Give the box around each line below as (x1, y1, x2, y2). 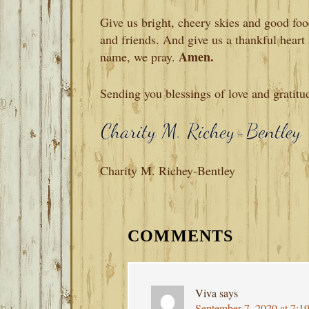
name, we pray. (100, 48, 175, 65)
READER (100, 199, 195, 222)
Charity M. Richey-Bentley (100, 162, 235, 179)
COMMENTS (128, 227, 234, 245)
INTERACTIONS (100, 224, 274, 247)
